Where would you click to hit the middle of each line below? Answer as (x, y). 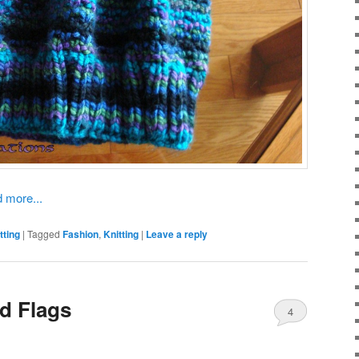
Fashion (81, 234)
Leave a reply (177, 234)
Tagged (44, 234)
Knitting (121, 234)
